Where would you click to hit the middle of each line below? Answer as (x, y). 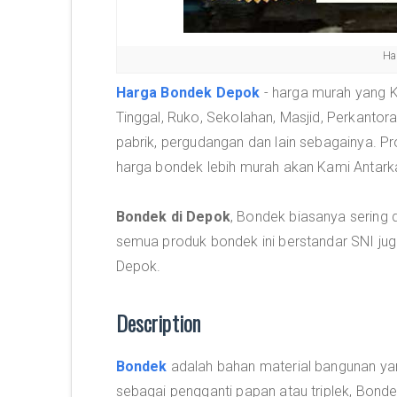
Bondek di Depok (173, 217)
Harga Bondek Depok (188, 93)
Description (158, 323)
